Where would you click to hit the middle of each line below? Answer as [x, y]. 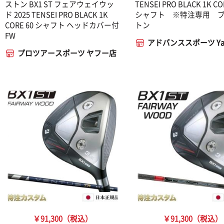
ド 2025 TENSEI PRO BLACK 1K [57, 14]
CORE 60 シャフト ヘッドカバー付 [62, 25]
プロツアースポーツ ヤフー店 [67, 53]
